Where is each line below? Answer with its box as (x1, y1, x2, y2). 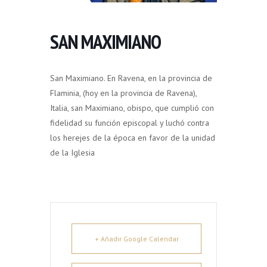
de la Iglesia (50, 147, 95, 158)
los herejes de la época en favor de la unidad (50, 132, 215, 143)
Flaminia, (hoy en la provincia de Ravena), (50, 87, 197, 98)
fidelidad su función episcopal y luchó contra (50, 117, 209, 128)
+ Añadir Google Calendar (94, 234, 179, 243)
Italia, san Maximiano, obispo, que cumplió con (50, 102, 214, 113)
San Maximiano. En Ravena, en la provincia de (50, 72, 212, 83)
